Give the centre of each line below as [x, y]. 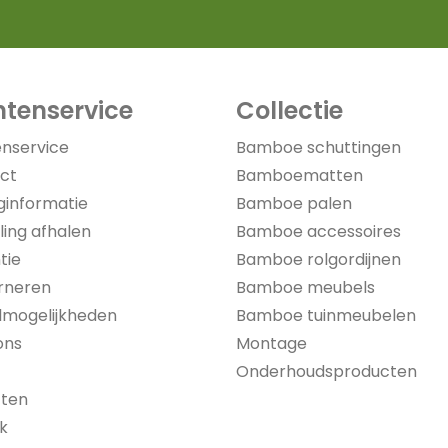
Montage [271, 343]
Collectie [289, 110]
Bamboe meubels [305, 287]
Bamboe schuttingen [318, 147]
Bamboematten [299, 175]
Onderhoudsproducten [326, 371]
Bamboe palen [294, 203]
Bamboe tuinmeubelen [326, 315]
